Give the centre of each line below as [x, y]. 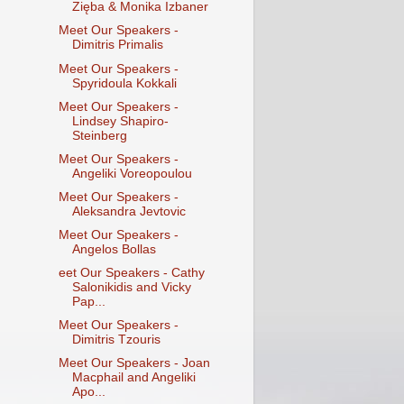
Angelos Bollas [114, 249]
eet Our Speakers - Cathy [131, 273]
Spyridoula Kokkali [124, 83]
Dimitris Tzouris [116, 340]
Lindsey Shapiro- [120, 121]
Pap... [88, 302]
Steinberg [99, 135]
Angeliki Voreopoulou [132, 173]
